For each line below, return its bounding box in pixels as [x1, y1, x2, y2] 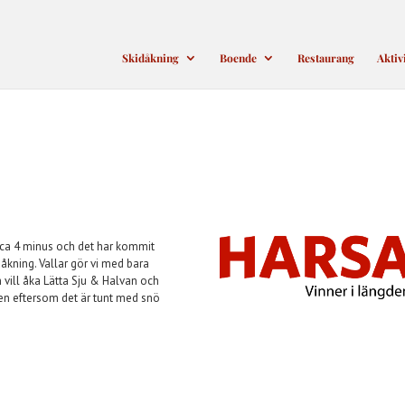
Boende [220, 51, 257, 65]
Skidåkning [122, 51, 179, 65]
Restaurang [297, 51, 354, 65]
